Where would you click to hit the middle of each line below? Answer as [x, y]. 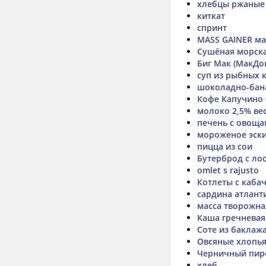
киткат [211, 16]
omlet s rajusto [228, 170]
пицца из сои [225, 146]
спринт [212, 28]
